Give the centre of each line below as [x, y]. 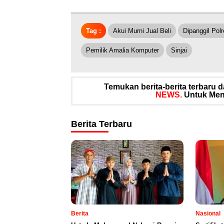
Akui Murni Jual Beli [142, 31]
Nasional [208, 214]
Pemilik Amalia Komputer [122, 50]
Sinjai [179, 50]
